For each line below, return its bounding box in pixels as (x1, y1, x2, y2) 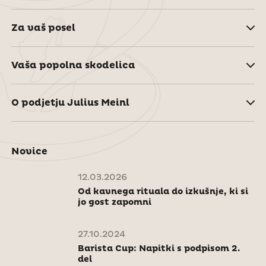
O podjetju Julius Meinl (11, 96, 129, 109)
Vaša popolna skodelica (11, 59, 135, 71)
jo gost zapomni (77, 197, 151, 208)
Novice (11, 145, 47, 157)
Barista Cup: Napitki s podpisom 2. (77, 243, 240, 254)
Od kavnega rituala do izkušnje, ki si (77, 186, 248, 197)
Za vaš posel (11, 21, 75, 34)
